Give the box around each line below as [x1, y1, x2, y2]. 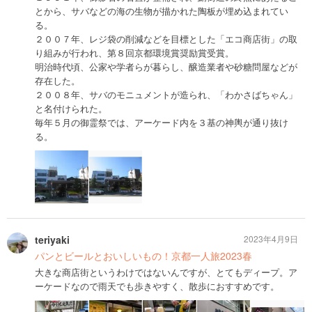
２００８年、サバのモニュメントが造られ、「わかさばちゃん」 [35, 87, 297, 101]
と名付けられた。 [35, 101, 107, 115]
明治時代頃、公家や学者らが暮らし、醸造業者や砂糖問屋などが [35, 59, 297, 73]
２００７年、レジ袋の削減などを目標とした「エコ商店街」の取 [35, 31, 297, 45]
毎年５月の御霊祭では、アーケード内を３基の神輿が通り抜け [35, 115, 288, 129]
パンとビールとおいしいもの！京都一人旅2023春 [35, 249, 252, 263]
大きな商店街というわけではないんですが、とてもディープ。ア [35, 265, 297, 279]
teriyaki [35, 233, 70, 247]
